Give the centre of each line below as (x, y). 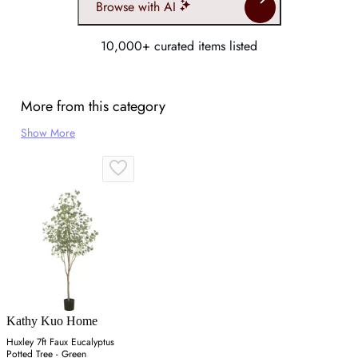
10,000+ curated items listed (179, 46)
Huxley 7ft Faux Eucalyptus (60, 342)
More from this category (93, 106)
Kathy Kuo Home (52, 320)
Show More (48, 132)
